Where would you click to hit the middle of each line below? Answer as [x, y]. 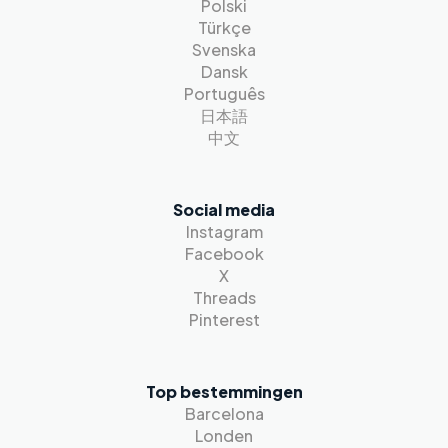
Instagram [224, 231]
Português [224, 93]
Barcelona [224, 413]
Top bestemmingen [224, 391]
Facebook [224, 253]
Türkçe [224, 27]
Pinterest [224, 319]
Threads [224, 297]
